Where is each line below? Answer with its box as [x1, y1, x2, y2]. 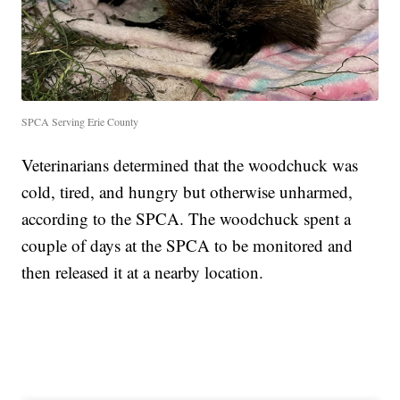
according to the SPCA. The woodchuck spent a [21, 207, 352, 230]
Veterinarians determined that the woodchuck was [21, 154, 359, 177]
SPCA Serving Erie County [21, 114, 139, 129]
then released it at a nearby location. [21, 261, 264, 284]
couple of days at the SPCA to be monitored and [21, 234, 354, 257]
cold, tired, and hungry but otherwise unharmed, [21, 180, 354, 204]
